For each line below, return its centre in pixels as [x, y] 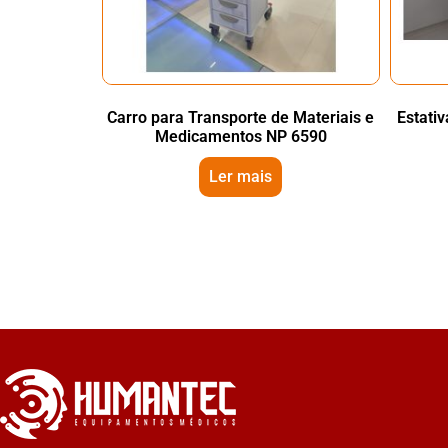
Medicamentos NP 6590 [240, 136]
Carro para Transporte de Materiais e [241, 117]
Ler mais [241, 176]
